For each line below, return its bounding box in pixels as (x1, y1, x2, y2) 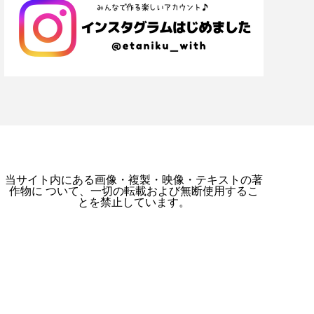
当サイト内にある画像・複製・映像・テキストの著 (4, 173, 263, 186)
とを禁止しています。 (77, 196, 190, 208)
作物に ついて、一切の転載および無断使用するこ (8, 184, 259, 197)
